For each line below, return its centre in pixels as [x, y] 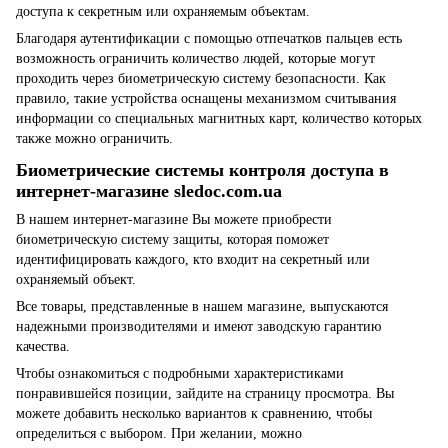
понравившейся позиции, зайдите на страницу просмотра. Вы [205, 394]
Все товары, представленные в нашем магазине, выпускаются [202, 307]
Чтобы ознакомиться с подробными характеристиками [180, 374]
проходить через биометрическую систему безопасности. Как [201, 78]
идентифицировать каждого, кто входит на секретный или [193, 260]
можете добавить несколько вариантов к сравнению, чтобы [194, 414]
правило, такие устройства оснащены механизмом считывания [206, 98]
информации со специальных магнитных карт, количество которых [219, 118]
